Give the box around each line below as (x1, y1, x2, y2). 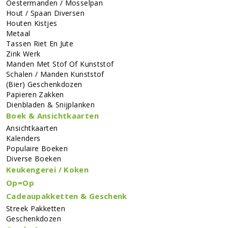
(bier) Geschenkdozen (6, 79, 82, 89)
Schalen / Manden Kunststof (6, 69, 104, 79)
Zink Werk (6, 48, 41, 59)
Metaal (6, 28, 31, 38)
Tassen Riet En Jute (6, 38, 74, 48)
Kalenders (6, 133, 41, 143)
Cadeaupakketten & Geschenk (6, 190, 127, 201)
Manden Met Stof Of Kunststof (6, 59, 114, 69)
